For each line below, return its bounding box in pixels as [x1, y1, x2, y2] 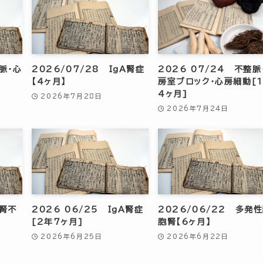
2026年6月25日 [41, 232, 103, 240]
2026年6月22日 [167, 232, 229, 240]
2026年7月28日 [41, 92, 103, 99]
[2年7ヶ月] [32, 217, 83, 226]
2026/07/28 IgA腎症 [32, 65, 145, 74]
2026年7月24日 [167, 104, 229, 112]
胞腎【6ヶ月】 [158, 217, 211, 226]
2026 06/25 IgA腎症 [32, 205, 144, 214]
